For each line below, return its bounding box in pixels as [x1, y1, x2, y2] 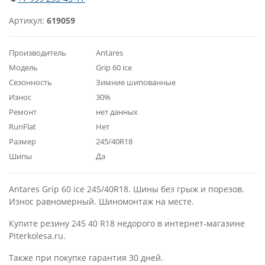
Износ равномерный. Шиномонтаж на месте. [9, 196, 194, 207]
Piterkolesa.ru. [9, 230, 66, 241]
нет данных [96, 106, 138, 117]
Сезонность [9, 77, 52, 88]
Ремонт [9, 106, 37, 117]
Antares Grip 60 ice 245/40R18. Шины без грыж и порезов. [9, 183, 244, 195]
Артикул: [9, 15, 47, 26]
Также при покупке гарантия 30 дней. [9, 252, 163, 263]
